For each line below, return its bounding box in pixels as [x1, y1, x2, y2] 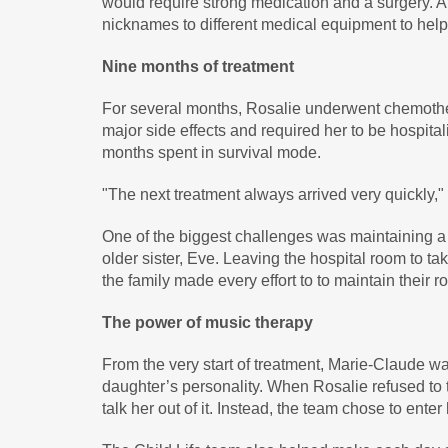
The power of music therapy [102, 314, 313, 331]
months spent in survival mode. [102, 144, 321, 161]
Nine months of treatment [102, 58, 294, 75]
